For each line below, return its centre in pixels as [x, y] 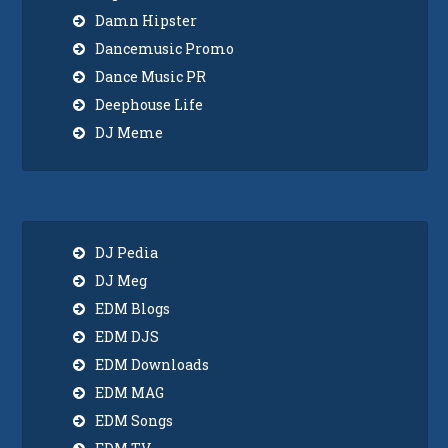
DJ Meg [121, 280]
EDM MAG [130, 392]
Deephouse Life [149, 104]
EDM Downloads [152, 364]
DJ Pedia [127, 252]
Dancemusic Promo [165, 48]
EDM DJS [127, 336]
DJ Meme [129, 132]
